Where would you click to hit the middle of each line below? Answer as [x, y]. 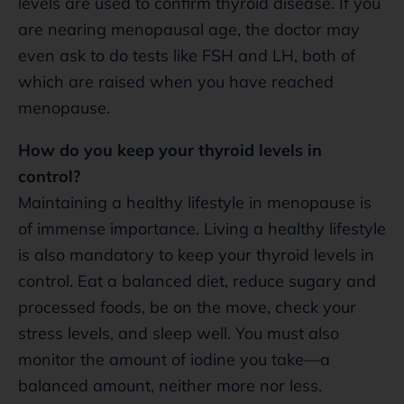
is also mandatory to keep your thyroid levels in [196, 254]
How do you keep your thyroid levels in [170, 150]
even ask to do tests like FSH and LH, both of [187, 55]
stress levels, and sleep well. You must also [179, 333]
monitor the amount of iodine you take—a [174, 359]
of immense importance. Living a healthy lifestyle [202, 228]
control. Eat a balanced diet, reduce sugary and [197, 280]
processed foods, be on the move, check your [187, 307]
